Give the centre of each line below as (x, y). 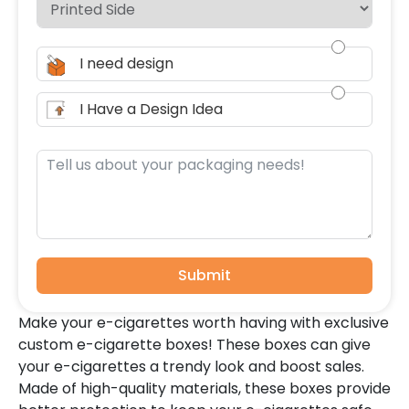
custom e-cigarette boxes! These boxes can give (194, 345)
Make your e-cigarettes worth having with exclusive (204, 323)
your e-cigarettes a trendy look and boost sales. (191, 367)
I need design (126, 63)
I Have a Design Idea (151, 109)
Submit (204, 275)
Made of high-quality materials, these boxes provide (204, 388)
